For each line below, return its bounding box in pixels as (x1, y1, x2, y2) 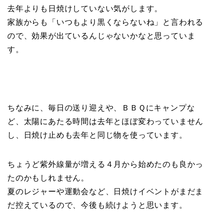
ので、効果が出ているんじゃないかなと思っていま (7, 32, 196, 40)
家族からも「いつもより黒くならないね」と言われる (7, 18, 204, 27)
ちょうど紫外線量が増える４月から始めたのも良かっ (7, 160, 204, 169)
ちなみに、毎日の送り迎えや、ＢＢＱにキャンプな (7, 104, 195, 112)
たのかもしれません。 (7, 174, 90, 182)
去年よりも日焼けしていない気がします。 (7, 4, 163, 13)
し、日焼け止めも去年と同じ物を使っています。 (7, 131, 187, 140)
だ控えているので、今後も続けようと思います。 (7, 201, 187, 210)
